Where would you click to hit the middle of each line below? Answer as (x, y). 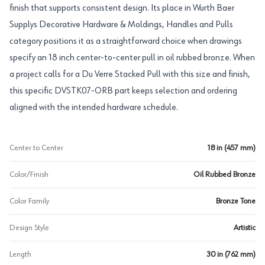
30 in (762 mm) (231, 254)
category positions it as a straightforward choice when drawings (126, 41)
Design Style (29, 228)
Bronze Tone (236, 201)
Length (20, 254)
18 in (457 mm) (232, 148)
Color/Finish (29, 174)
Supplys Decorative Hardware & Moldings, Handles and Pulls (121, 25)
